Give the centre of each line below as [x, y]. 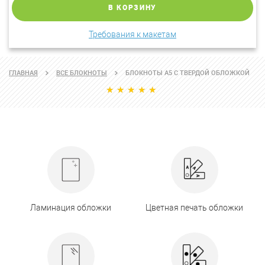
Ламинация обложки [71, 208]
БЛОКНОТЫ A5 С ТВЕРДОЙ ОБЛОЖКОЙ [188, 73]
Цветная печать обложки [194, 208]
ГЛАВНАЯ [23, 73]
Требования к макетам [132, 34]
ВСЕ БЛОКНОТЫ [82, 73]
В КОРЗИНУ [132, 8]
